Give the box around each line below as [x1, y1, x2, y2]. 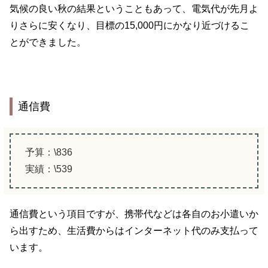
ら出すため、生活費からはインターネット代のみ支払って [10, 225, 258, 236]
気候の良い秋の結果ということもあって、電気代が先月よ [10, 4, 258, 14]
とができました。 [10, 37, 86, 48]
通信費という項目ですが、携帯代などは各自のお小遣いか [10, 208, 258, 219]
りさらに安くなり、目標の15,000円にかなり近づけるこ [10, 20, 249, 31]
